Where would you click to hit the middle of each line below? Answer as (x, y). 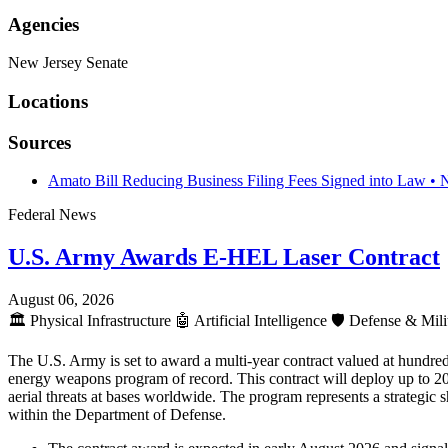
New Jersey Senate (68, 63)
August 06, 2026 (61, 300)
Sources (39, 142)
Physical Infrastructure (100, 321)
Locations (48, 101)
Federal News (52, 215)
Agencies (43, 24)
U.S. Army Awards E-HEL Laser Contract (224, 257)
